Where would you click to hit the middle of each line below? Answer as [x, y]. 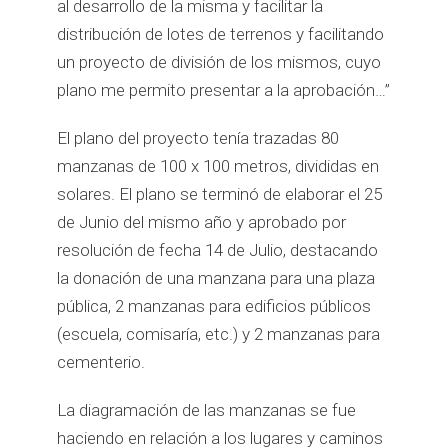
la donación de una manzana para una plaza [216, 278]
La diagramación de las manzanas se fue [207, 410]
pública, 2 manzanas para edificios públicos [214, 306]
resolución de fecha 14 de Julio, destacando [218, 250]
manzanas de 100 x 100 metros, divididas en [218, 166]
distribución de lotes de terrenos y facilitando [221, 34]
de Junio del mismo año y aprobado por [202, 222]
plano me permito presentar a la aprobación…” [224, 90]
